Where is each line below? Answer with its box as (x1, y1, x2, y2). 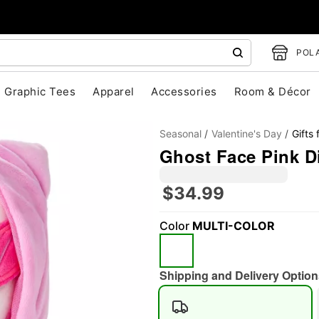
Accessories (151, 85, 217, 98)
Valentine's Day (211, 127, 282, 140)
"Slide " (100, 230, 142, 247)
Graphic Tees (4, 85, 76, 98)
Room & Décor (234, 85, 311, 98)
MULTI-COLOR (192, 219, 275, 233)
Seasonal (159, 127, 202, 140)
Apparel (93, 85, 135, 98)
